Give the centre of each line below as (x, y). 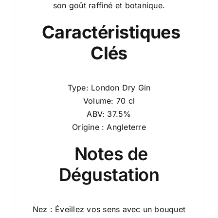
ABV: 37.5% (109, 114)
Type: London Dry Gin (109, 88)
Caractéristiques (109, 32)
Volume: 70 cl (109, 101)
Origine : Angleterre (109, 127)
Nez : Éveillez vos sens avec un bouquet (109, 209)
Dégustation (109, 175)
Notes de (109, 154)
